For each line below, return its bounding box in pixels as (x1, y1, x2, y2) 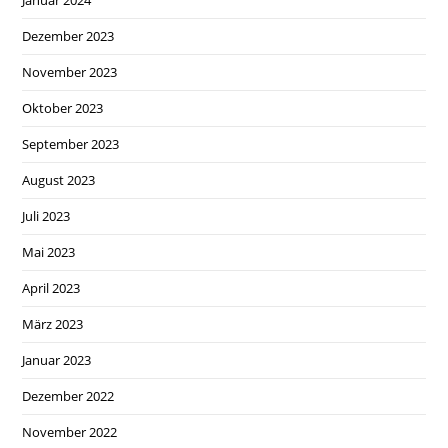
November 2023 (22, 62, 118, 81)
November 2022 (22, 422, 118, 441)
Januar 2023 (22, 350, 92, 369)
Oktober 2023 (22, 98, 104, 117)
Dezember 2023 (22, 26, 115, 45)
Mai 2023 (22, 242, 76, 261)
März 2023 (22, 314, 84, 333)
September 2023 (22, 134, 120, 153)
